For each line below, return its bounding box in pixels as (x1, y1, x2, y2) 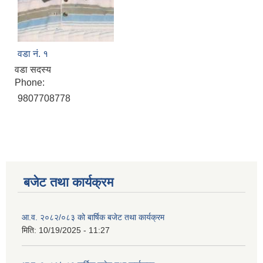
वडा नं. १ (18, 49, 48, 59)
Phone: (15, 77, 47, 88)
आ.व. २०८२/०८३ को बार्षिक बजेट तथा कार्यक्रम (22, 213, 164, 222)
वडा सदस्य (15, 65, 51, 75)
